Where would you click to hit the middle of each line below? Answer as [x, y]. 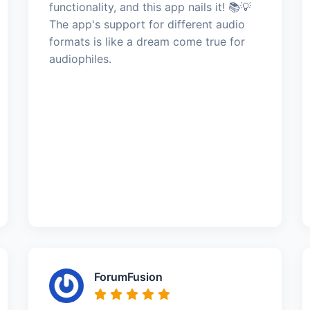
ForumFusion [128, 276]
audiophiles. [80, 58]
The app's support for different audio [147, 24]
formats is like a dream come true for [147, 41]
